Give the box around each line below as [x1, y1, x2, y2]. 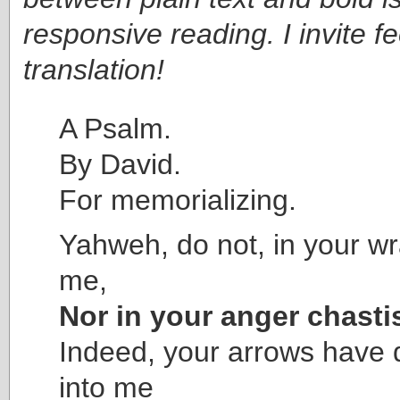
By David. [59, 147, 181, 180]
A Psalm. [59, 112, 171, 145]
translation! [23, 53, 164, 86]
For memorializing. [59, 183, 296, 216]
